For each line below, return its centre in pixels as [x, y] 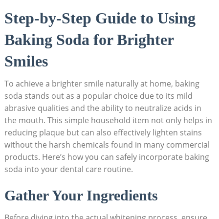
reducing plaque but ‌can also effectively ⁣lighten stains [103, 133]
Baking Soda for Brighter [89, 40]
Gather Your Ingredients [81, 196]
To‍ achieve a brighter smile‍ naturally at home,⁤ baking [102, 84]
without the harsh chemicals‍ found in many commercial [107, 145]
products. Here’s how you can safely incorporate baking [107, 157]
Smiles [26, 61]
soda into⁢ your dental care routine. [68, 169]
